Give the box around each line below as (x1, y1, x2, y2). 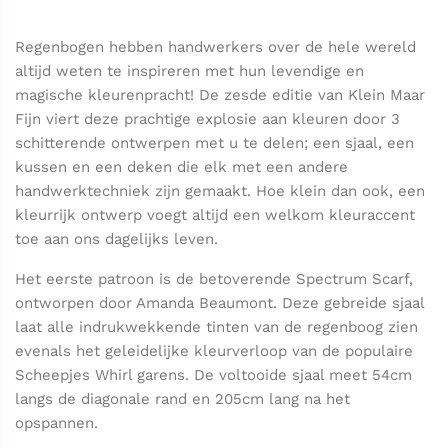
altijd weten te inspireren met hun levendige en (15, 62, 364, 80)
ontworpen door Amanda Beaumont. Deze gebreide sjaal (15, 294, 424, 312)
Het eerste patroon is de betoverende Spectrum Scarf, (15, 270, 413, 288)
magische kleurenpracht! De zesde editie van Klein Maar (15, 86, 425, 104)
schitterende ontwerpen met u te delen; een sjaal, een (15, 134, 414, 152)
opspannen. (15, 414, 98, 432)
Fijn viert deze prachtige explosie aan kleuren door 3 (15, 110, 400, 128)
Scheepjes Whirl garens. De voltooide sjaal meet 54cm (15, 366, 412, 384)
